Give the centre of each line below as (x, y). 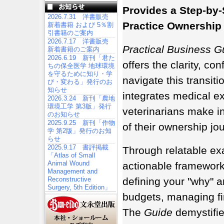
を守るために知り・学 (80, 74)
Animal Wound (68, 163)
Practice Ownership (172, 26)
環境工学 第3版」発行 (79, 106)
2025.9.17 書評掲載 (78, 147)
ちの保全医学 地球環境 (81, 66)
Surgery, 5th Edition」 (79, 187)
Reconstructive (69, 179)
